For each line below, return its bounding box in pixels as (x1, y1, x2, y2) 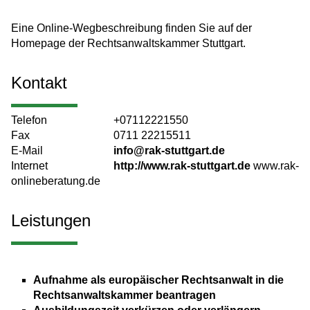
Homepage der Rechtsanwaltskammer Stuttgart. (11, 37, 246, 50)
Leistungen (11, 211, 91, 230)
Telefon (11, 114, 47, 127)
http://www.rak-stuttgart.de (113, 160, 250, 172)
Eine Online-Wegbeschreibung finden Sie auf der (11, 22, 252, 35)
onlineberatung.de (11, 175, 100, 188)
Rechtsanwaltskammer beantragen (33, 289, 216, 302)
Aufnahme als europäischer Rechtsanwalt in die (33, 274, 284, 286)
